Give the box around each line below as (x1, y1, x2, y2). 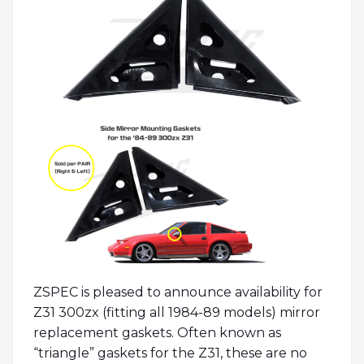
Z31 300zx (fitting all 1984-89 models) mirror (33, 305, 320, 321)
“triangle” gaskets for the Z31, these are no (33, 345, 307, 362)
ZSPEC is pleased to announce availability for (33, 284, 323, 301)
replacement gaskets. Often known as (33, 325, 281, 341)
